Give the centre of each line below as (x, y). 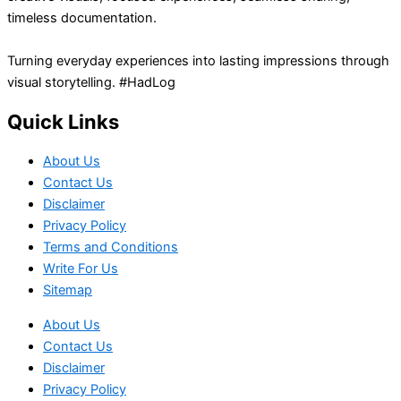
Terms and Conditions (111, 247)
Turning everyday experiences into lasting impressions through (198, 60)
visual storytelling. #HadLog (91, 82)
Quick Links (63, 121)
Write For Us (81, 268)
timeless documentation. (82, 17)
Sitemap (68, 290)
